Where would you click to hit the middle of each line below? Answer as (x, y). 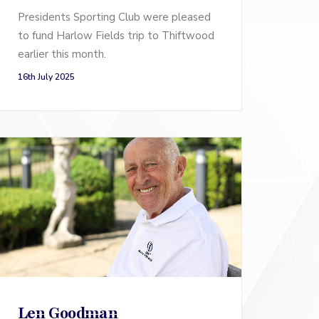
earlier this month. (62, 54)
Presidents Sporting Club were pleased (114, 17)
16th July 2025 (46, 77)
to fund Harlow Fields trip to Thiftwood (116, 35)
